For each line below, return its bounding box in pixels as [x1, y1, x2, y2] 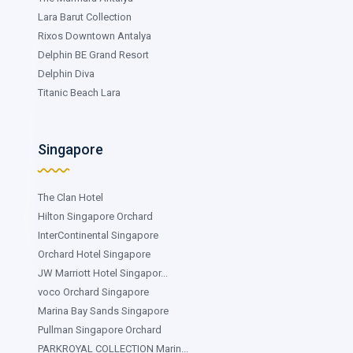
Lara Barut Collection [38, 10, 132, 23]
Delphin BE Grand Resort [38, 48, 149, 61]
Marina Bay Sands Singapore [38, 304, 169, 317]
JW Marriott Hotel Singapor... [38, 266, 168, 279]
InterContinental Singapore [38, 229, 158, 241]
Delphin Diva [38, 67, 95, 80]
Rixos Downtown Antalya [38, 29, 151, 42]
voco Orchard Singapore [38, 285, 149, 298]
